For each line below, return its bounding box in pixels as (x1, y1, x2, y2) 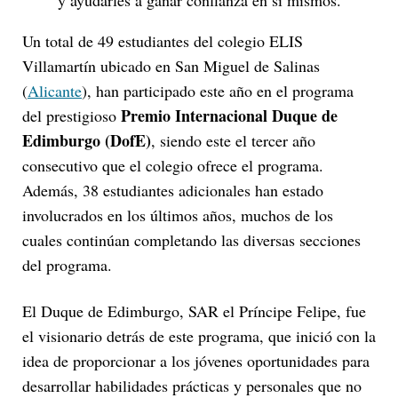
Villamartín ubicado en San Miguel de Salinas (22, 54, 320, 76)
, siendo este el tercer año (151, 129, 315, 151)
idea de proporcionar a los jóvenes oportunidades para (22, 350, 370, 372)
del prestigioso (22, 104, 121, 126)
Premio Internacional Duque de (121, 103, 338, 127)
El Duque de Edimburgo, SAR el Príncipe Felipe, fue (22, 300, 366, 322)
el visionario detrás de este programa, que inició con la (22, 325, 376, 347)
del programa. (22, 253, 112, 275)
